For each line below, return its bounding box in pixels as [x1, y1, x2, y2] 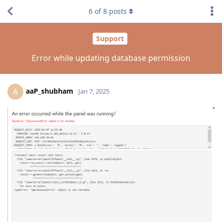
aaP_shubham [26, 86, 73, 96]
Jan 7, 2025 [78, 86, 110, 96]
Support [96, 34, 124, 44]
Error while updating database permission [32, 52, 190, 63]
